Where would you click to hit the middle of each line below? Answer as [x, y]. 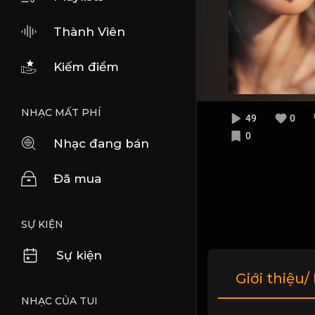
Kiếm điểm [86, 67]
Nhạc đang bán [101, 143]
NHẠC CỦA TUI [59, 301]
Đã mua [77, 179]
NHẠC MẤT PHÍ [61, 112]
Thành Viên [89, 32]
